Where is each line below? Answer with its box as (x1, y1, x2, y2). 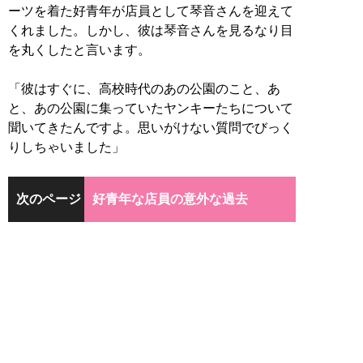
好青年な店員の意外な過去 (92, 192, 248, 207)
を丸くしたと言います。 (8, 42, 151, 57)
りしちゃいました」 (8, 139, 125, 154)
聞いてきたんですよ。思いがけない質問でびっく (8, 120, 293, 135)
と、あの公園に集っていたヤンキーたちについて (8, 100, 293, 115)
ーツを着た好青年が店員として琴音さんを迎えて (8, 3, 293, 18)
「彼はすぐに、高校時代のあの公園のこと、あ (8, 81, 280, 96)
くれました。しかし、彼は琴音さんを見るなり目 (8, 23, 293, 37)
